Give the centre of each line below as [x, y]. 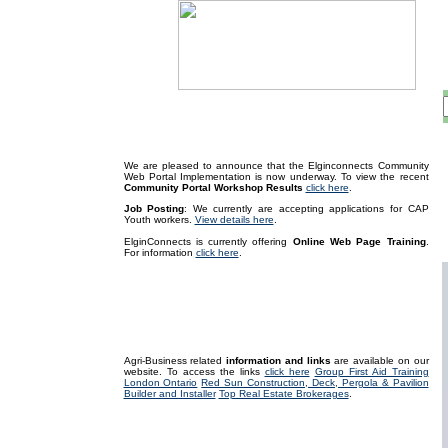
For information [159, 252]
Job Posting [154, 208]
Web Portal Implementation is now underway [228, 176]
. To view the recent [381, 176]
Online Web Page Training [359, 241]
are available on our [379, 360]
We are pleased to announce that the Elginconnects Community [276, 165]
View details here [234, 219]
